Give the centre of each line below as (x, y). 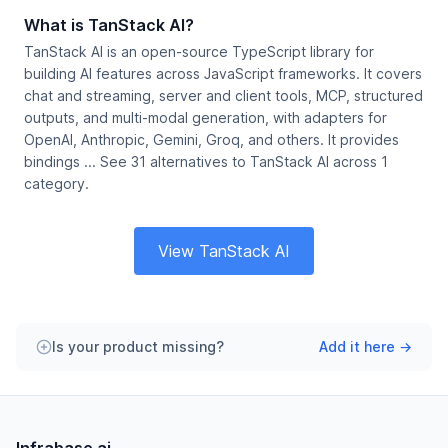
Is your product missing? (138, 346)
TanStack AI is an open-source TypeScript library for (199, 51)
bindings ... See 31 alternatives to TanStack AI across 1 (206, 161)
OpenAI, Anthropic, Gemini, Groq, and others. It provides (211, 139)
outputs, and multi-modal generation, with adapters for (205, 117)
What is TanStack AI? (109, 25)
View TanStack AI (224, 251)
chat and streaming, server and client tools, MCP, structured (223, 95)
